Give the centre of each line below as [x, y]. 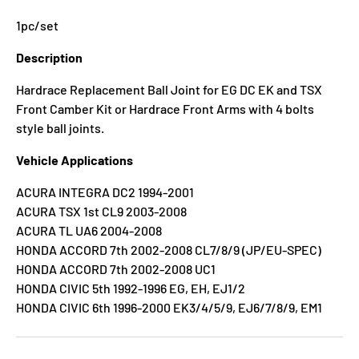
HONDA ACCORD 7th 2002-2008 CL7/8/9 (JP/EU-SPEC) [169, 249]
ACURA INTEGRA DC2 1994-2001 [105, 192]
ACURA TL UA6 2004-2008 [89, 230]
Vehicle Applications [75, 159]
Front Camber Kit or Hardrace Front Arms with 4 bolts [165, 108]
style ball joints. [60, 127]
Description [49, 57]
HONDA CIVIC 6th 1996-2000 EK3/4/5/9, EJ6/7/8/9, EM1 [169, 307]
